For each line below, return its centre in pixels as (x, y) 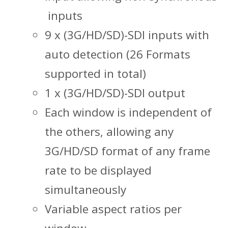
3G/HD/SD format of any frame (127, 151)
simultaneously (85, 189)
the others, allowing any (109, 131)
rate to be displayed (98, 170)
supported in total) (95, 73)
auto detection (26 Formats (118, 54)
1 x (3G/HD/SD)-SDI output (115, 93)
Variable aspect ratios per (113, 209)
